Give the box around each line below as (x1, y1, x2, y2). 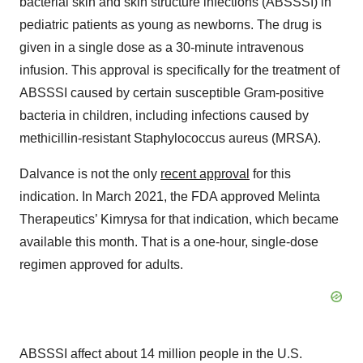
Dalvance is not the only (19, 167, 160, 181)
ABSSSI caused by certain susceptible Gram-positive (19, 86, 324, 100)
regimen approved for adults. (19, 258, 183, 272)
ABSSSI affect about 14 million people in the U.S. (19, 347, 302, 361)
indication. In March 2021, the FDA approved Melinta (19, 190, 320, 204)
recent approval (160, 167, 250, 181)
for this (250, 167, 291, 181)
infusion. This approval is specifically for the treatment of (19, 63, 340, 78)
